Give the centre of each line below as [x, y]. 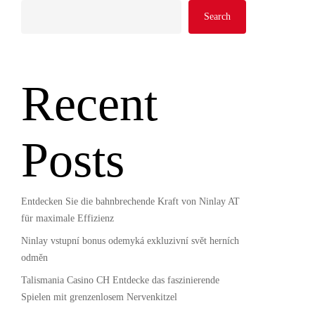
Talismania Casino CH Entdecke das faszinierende [120, 280]
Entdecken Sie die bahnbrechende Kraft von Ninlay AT [130, 201]
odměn [34, 258]
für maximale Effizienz [67, 218]
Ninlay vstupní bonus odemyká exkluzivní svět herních [130, 241]
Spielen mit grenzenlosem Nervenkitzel [99, 297]
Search [217, 17]
